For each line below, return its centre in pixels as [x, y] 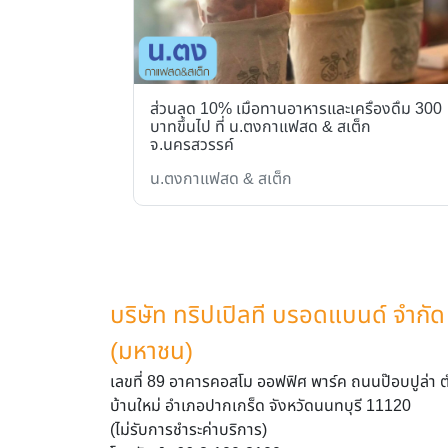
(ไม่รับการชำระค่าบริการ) [188, 430]
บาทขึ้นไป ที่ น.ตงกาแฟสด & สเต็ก [260, 127]
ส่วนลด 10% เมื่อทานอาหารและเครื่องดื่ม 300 [295, 109]
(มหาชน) [151, 352]
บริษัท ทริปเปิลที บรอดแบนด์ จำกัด [277, 316]
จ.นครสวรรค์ [191, 145]
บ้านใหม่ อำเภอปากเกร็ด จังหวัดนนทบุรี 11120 [260, 406]
